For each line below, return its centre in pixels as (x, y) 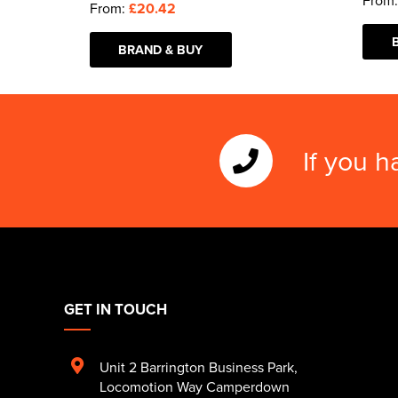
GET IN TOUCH (115, 309)
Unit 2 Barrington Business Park (197, 367)
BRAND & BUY (161, 49)
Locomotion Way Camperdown (195, 386)
